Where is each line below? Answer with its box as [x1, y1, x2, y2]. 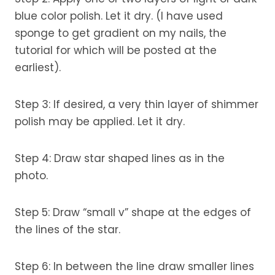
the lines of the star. [15, 222, 120, 237]
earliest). [15, 60, 61, 75]
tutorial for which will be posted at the [15, 43, 217, 58]
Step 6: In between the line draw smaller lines [15, 259, 254, 274]
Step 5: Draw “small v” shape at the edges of [15, 205, 251, 220]
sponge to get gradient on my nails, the [15, 26, 227, 41]
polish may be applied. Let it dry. [15, 114, 185, 129]
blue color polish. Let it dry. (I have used [15, 9, 223, 23]
